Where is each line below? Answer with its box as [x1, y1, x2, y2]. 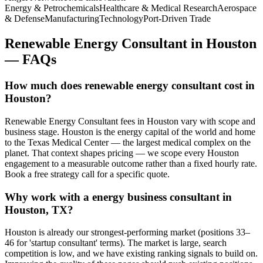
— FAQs [5, 52, 56, 68]
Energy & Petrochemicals [5, 3, 99, 14]
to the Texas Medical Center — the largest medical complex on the [5, 137, 251, 147]
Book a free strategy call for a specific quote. [5, 169, 170, 179]
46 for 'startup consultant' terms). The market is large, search [5, 238, 227, 248]
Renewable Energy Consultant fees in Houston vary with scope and [5, 116, 255, 126]
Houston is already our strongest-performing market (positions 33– [5, 227, 250, 238]
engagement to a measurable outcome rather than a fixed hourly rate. [5, 159, 257, 168]
